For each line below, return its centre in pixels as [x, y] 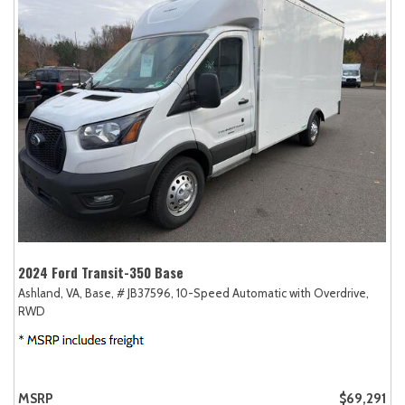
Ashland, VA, [50, 292]
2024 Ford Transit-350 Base [101, 272]
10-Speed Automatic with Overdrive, [273, 292]
